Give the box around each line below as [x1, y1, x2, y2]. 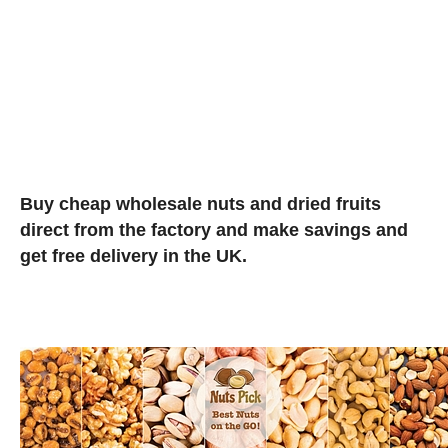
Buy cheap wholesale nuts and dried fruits [20, 194, 381, 214]
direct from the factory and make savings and [20, 220, 408, 240]
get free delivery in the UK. [20, 246, 247, 266]
